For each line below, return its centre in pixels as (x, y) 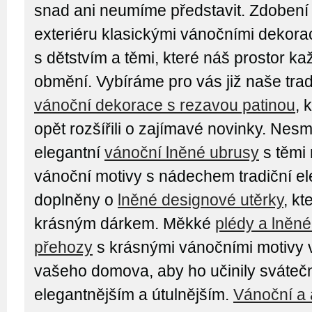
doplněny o (76, 200)
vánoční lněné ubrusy (182, 153)
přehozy (63, 247)
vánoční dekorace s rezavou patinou (165, 105)
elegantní (69, 153)
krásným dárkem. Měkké (125, 224)
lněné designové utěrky (201, 200)
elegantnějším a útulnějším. (134, 295)
